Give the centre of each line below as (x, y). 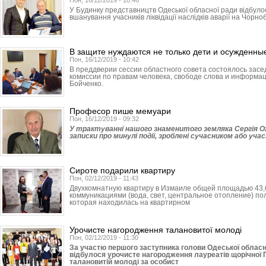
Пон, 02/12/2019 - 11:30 (104, 237)
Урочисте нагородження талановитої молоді (156, 230)
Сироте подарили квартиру (122, 170)
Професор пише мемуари (120, 111)
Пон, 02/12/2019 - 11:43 (104, 178)
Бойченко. (86, 84)
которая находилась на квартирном (130, 202)
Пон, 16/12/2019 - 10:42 (104, 59)
